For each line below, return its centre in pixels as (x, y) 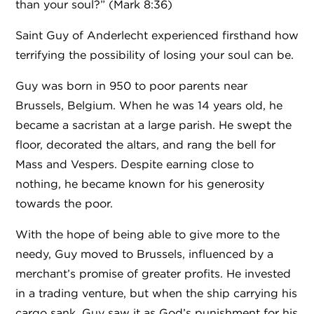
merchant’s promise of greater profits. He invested (153, 274)
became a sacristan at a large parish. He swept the (153, 125)
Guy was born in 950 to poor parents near (131, 86)
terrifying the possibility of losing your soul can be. (155, 55)
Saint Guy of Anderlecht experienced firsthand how (157, 35)
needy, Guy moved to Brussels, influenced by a (144, 254)
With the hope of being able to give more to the (148, 234)
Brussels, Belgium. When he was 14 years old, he (149, 105)
